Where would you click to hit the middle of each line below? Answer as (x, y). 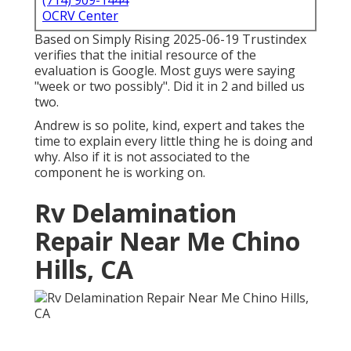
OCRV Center (80, 16)
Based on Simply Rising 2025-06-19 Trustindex (170, 40)
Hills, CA (84, 270)
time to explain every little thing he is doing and (174, 141)
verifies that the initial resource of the (145, 55)
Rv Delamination (136, 213)
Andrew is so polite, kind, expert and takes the (170, 126)
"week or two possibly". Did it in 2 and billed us (170, 87)
